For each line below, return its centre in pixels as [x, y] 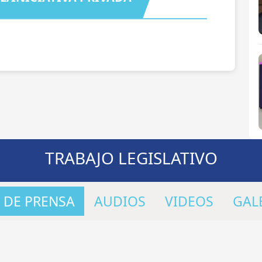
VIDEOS [189, 201]
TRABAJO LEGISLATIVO [131, 158]
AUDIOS [120, 201]
